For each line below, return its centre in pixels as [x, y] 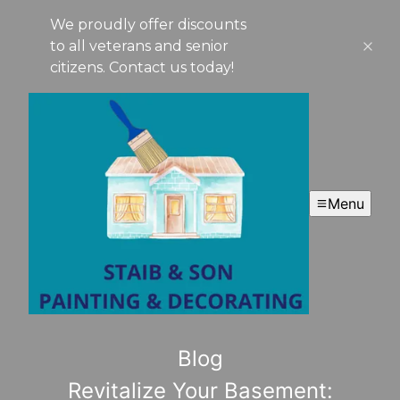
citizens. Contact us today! [142, 67]
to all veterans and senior [139, 46]
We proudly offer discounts [148, 25]
